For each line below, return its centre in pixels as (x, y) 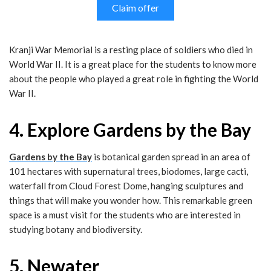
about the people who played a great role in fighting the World (134, 79)
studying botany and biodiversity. (76, 230)
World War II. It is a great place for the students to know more (133, 64)
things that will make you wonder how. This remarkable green (131, 201)
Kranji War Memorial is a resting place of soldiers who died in (131, 50)
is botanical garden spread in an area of (171, 157)
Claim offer (135, 8)
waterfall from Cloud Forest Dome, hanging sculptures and (126, 186)
